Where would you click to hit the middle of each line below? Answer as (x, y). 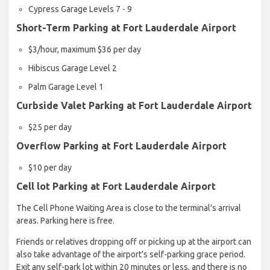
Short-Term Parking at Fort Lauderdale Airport (126, 28)
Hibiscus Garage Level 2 (73, 68)
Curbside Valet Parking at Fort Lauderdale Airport (134, 106)
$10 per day (50, 168)
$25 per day (50, 127)
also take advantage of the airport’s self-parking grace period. (131, 255)
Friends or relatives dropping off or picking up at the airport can (134, 242)
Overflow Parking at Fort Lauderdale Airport (121, 146)
